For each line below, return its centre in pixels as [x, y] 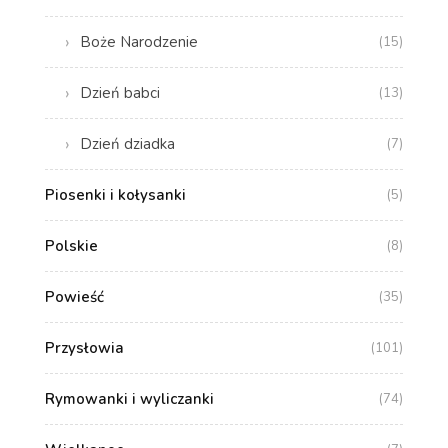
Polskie [71, 246]
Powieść [74, 297]
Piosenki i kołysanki [115, 195]
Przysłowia [84, 348]
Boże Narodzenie [138, 42]
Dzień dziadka [127, 144]
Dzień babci [119, 93]
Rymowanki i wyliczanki [129, 399]
